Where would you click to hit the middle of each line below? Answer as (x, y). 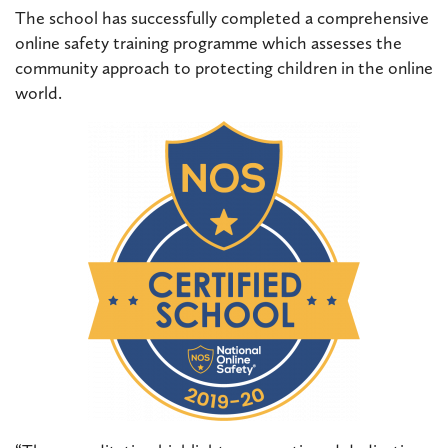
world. (38, 92)
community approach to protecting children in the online (224, 67)
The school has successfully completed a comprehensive (222, 17)
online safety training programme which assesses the (208, 42)
